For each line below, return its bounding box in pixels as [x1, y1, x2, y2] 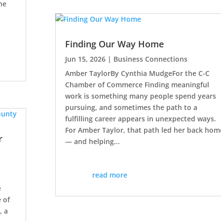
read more [92, 170, 128, 180]
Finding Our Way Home [65, 38, 164, 50]
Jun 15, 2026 [65, 54, 106, 64]
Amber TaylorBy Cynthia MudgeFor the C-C [65, 69, 210, 78]
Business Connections [113, 54, 187, 64]
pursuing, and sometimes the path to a [65, 103, 197, 112]
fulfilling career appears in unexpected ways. [65, 114, 216, 124]
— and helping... [65, 137, 120, 147]
